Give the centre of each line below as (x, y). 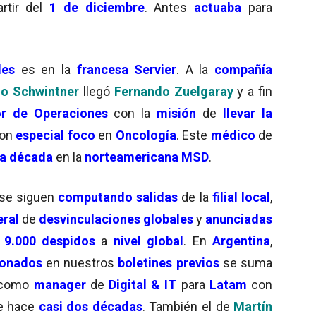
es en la (49, 69)
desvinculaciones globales (116, 219)
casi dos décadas (90, 306)
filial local (241, 197)
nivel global (148, 241)
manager (60, 284)
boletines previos (169, 262)
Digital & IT (142, 284)
